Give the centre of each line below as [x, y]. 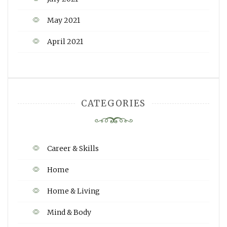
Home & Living [73, 191]
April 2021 [65, 41]
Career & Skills [73, 148]
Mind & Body [69, 212]
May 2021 [64, 20]
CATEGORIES [113, 103]
